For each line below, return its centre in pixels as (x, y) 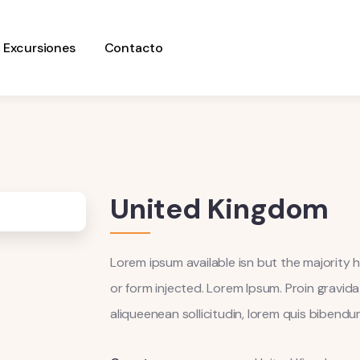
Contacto (133, 47)
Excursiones (39, 47)
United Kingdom (220, 209)
